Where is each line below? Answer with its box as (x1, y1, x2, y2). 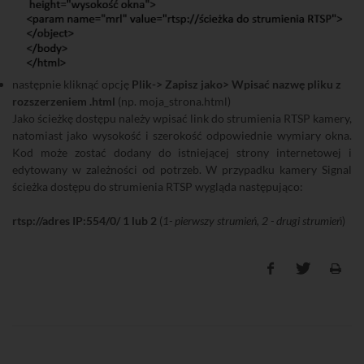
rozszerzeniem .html (12, 93, 115, 108)
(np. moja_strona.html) (115, 93, 231, 108)
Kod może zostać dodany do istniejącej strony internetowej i (12, 145, 352, 159)
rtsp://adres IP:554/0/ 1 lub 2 (12, 213, 157, 227)
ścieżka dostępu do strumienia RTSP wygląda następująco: (12, 179, 303, 193)
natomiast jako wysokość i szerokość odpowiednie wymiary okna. (12, 128, 352, 142)
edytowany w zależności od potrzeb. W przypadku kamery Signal (12, 162, 352, 176)
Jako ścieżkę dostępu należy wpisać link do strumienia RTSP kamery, (12, 110, 352, 125)
